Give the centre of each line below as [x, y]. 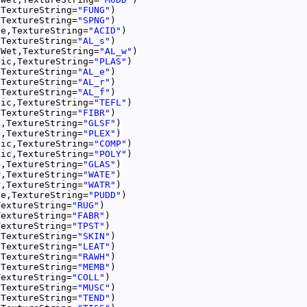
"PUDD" [105, 195]
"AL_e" [94, 71]
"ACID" [105, 30]
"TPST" [88, 225]
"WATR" [99, 184]
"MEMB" [94, 267]
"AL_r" [94, 82]
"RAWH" [94, 256]
